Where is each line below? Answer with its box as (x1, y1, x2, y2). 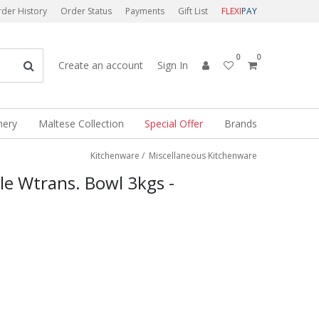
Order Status (61, 5, 112, 17)
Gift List (178, 5, 208, 17)
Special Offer (145, 117, 204, 130)
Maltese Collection (38, 117, 124, 130)
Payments (125, 5, 164, 17)
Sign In (157, 58, 188, 72)
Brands (224, 117, 257, 130)
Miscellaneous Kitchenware (149, 150, 257, 162)
